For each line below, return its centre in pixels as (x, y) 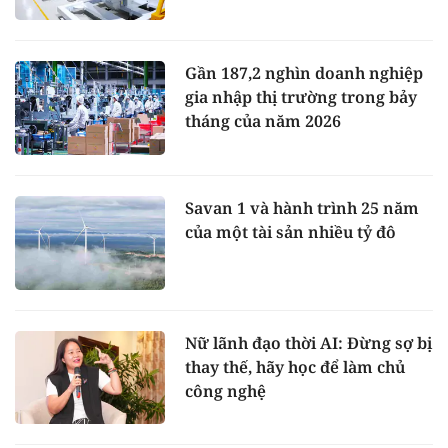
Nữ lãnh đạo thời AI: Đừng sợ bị (308, 342)
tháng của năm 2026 (263, 121)
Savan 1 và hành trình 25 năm (302, 207)
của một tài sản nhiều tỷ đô (290, 231)
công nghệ (225, 390)
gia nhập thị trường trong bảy (301, 97)
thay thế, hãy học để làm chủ (295, 366)
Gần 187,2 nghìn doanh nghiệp (304, 73)
